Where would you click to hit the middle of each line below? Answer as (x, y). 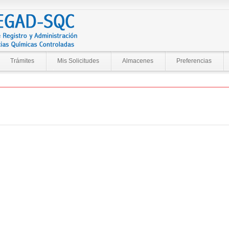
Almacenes (138, 61)
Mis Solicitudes (78, 61)
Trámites (22, 61)
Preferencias (194, 61)
